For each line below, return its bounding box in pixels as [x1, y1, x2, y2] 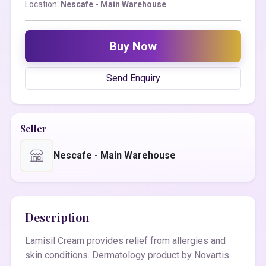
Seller [20, 122, 47, 135]
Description [25, 209, 89, 225]
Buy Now [109, 39, 157, 53]
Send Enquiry [106, 72, 160, 84]
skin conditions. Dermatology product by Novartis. [25, 249, 231, 261]
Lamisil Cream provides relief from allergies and [25, 235, 226, 246]
